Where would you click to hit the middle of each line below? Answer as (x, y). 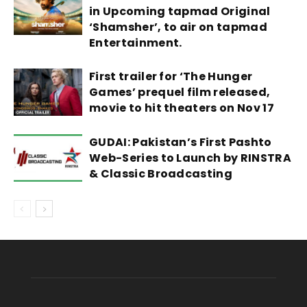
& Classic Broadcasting (161, 174)
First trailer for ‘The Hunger (171, 77)
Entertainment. (136, 43)
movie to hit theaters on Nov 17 (182, 108)
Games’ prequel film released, (180, 93)
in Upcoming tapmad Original (180, 12)
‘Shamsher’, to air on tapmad (178, 27)
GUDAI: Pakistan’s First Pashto (181, 143)
